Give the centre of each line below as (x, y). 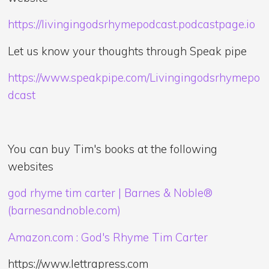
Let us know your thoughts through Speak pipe (128, 51)
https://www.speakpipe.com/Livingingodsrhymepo (134, 78)
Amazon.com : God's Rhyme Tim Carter (108, 237)
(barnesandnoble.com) (65, 210)
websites (31, 166)
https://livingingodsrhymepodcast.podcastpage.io (132, 24)
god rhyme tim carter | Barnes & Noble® (110, 193)
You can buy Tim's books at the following (113, 149)
